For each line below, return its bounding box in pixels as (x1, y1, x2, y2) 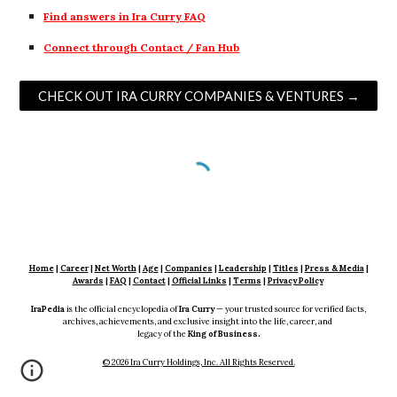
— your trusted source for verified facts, (214, 304, 366, 315)
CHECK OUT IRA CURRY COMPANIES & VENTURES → (37, 88, 360, 104)
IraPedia (31, 304, 65, 315)
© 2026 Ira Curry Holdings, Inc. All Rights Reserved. (102, 357, 295, 368)
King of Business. (187, 329, 261, 339)
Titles (272, 263, 299, 274)
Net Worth (94, 263, 136, 274)
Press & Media (304, 263, 364, 274)
